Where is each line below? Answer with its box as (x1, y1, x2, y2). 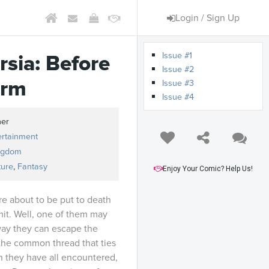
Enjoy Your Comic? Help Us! (163, 165, 253, 173)
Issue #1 (162, 50, 192, 61)
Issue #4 (162, 92, 194, 102)
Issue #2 (162, 64, 194, 74)
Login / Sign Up (175, 11, 240, 24)
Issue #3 (162, 78, 194, 88)
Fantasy (17, 162, 47, 172)
